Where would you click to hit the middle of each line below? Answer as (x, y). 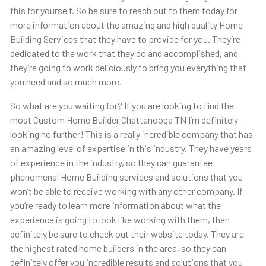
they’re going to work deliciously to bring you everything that (128, 68)
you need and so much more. (66, 82)
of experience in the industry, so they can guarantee (111, 163)
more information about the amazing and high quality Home (126, 25)
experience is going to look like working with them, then (120, 220)
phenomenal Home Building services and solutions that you (126, 177)
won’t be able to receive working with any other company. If (126, 191)
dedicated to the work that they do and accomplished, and (124, 53)
